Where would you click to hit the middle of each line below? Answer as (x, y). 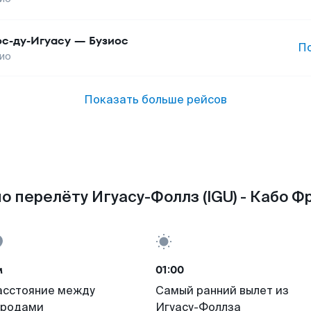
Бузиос (109, 41)
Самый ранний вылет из (222, 291)
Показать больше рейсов (155, 100)
